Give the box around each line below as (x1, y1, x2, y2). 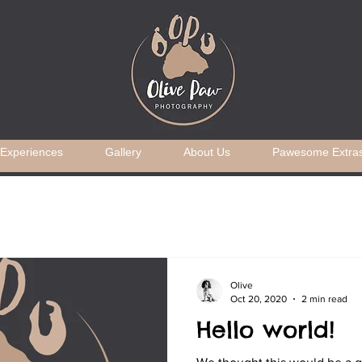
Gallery (105, 145, 141, 158)
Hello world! (196, 315, 335, 344)
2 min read (301, 293, 347, 305)
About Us (183, 145, 230, 158)
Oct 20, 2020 (230, 293, 287, 305)
